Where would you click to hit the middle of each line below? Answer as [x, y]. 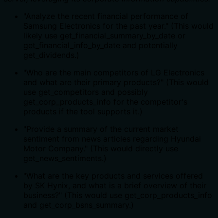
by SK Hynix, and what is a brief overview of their [115, 186]
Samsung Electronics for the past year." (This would [118, 26]
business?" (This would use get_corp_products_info [118, 195]
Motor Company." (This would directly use [101, 149]
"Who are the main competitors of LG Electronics [114, 73]
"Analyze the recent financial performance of [106, 16]
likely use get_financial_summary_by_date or [104, 36]
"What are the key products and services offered [113, 176]
